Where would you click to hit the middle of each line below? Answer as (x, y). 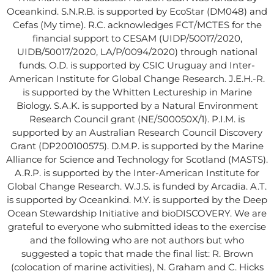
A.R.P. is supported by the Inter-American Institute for (137, 172)
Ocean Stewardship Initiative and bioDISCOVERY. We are (137, 213)
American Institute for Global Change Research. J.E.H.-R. (137, 78)
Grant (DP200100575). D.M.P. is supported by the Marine (137, 146)
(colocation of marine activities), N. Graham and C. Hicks (137, 267)
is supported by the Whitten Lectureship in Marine (137, 92)
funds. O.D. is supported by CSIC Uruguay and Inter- (137, 65)
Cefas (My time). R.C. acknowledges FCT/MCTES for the (137, 24)
